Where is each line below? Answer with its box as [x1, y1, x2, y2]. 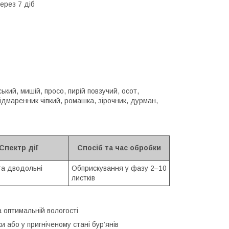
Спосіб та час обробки [77, 143, 161, 152]
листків [72, 173, 95, 182]
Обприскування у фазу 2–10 [72, 164, 167, 172]
